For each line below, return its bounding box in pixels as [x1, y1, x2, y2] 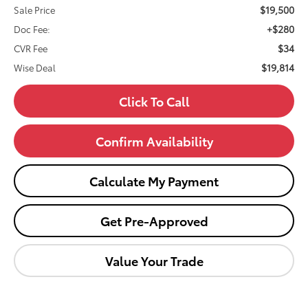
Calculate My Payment [89, 172, 219, 190]
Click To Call [118, 92, 190, 111]
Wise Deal [14, 61, 56, 74]
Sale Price [14, 3, 56, 16]
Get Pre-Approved [100, 212, 208, 230]
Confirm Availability [95, 132, 213, 151]
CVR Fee [14, 42, 48, 55]
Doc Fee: [14, 23, 51, 36]
